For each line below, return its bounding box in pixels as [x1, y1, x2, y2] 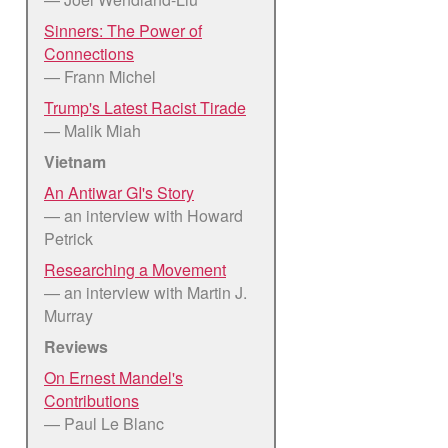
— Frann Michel [44, 64, 156, 88]
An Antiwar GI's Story [44, 180, 194, 204]
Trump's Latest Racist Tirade [44, 95, 246, 119]
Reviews [44, 334, 108, 358]
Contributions [44, 388, 139, 412]
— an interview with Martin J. [44, 280, 247, 304]
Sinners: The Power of [44, 18, 202, 42]
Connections [44, 41, 134, 65]
